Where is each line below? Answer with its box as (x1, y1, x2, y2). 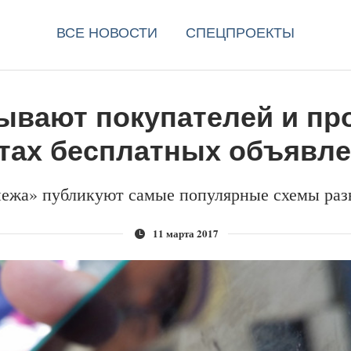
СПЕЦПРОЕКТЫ (186, 25, 295, 41)
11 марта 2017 (153, 226, 219, 241)
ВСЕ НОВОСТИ (56, 25, 157, 41)
